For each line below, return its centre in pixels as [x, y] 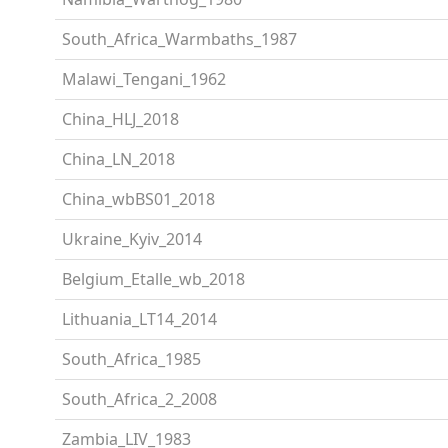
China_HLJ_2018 [120, 118]
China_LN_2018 [118, 158]
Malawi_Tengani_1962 [144, 78]
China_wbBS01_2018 [138, 198]
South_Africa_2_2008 [139, 398]
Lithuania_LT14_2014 [139, 318]
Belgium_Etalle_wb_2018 [153, 278]
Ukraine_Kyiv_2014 [132, 238]
